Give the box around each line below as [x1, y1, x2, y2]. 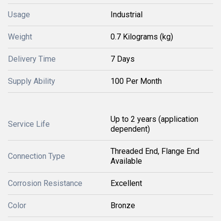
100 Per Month [110, 76, 162, 86]
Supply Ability [8, 76, 55, 86]
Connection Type [8, 151, 65, 161]
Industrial [110, 10, 143, 19]
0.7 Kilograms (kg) [110, 32, 173, 41]
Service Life [8, 119, 50, 129]
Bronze [110, 201, 135, 210]
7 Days [110, 54, 135, 64]
